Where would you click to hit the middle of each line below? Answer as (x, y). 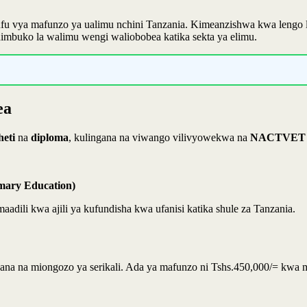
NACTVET (278, 137)
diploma (50, 137)
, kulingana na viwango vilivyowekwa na (159, 137)
